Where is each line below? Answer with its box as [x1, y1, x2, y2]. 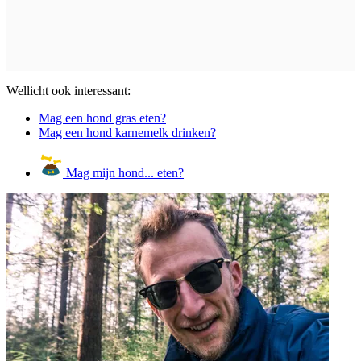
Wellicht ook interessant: [6, 83, 131, 98]
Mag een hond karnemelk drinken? [39, 125, 216, 139]
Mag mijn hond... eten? [63, 165, 184, 180]
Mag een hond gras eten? [39, 110, 166, 125]
